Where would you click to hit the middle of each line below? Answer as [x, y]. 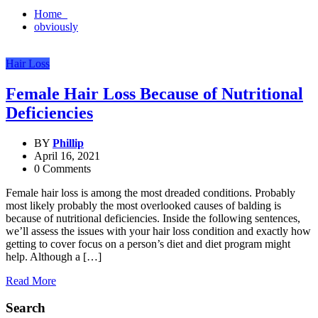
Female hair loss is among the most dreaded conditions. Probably [150, 192]
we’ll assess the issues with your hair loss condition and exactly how [158, 231]
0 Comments [62, 168]
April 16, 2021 [67, 155]
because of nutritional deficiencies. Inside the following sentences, [153, 218]
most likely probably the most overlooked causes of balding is [143, 205]
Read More [31, 280]
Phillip [68, 143]
